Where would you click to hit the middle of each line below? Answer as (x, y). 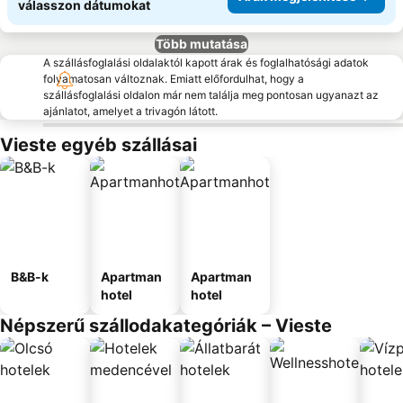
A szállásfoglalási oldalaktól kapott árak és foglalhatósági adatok (206, 63)
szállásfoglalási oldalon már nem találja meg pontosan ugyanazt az (211, 95)
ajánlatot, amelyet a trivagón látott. (130, 111)
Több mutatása (201, 44)
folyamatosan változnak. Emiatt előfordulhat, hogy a (174, 79)
